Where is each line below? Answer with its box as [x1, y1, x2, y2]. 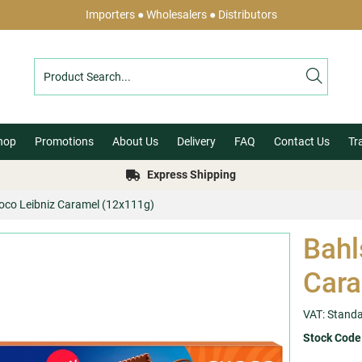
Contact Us [274, 135, 330, 148]
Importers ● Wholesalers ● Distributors [85, 8, 277, 21]
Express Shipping [147, 168, 236, 181]
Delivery [177, 135, 216, 148]
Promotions [35, 135, 94, 148]
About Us [112, 135, 158, 148]
